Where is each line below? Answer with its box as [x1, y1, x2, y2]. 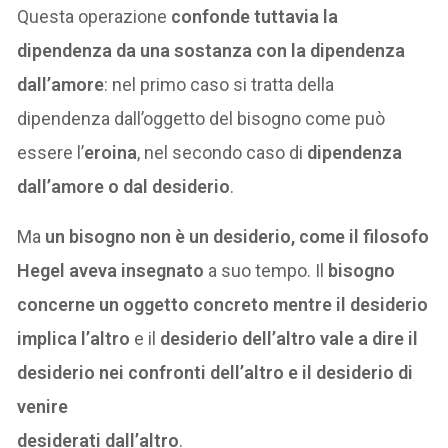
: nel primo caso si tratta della [104, 74, 335, 96]
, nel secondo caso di [137, 142, 308, 164]
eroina [84, 142, 138, 164]
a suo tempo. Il [204, 260, 329, 282]
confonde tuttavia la [171, 6, 339, 28]
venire [17, 396, 69, 418]
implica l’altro [17, 328, 131, 350]
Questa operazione [17, 6, 172, 28]
